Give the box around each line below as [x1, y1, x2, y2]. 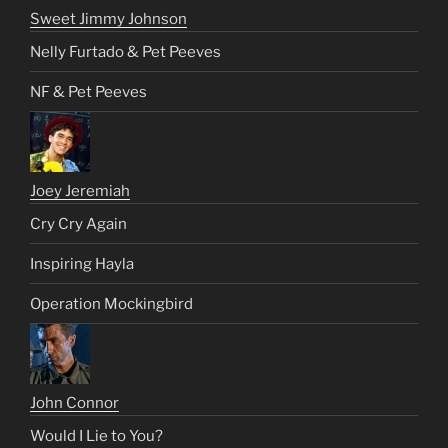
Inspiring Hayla [30, 254, 134, 273]
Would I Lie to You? [30, 426, 163, 445]
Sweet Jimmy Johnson [30, 10, 187, 29]
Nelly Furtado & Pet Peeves [30, 42, 221, 61]
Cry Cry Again [30, 214, 127, 233]
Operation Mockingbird [30, 294, 193, 313]
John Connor [30, 394, 119, 413]
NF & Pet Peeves [30, 82, 147, 101]
